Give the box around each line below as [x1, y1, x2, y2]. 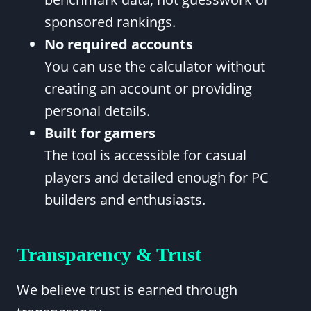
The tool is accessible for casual [44, 146, 246, 165]
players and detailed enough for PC [44, 168, 269, 187]
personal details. [44, 101, 150, 120]
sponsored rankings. [44, 12, 176, 31]
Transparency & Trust [17, 244, 201, 265]
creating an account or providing [44, 79, 252, 98]
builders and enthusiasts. [44, 190, 205, 209]
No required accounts [44, 35, 193, 53]
